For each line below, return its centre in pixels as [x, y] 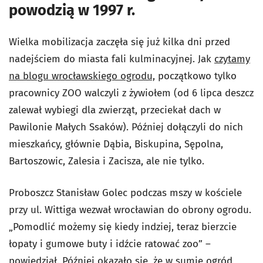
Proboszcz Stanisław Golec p [73, 193]
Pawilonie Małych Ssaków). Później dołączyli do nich [126, 127]
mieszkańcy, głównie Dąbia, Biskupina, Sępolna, [116, 144]
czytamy [232, 59]
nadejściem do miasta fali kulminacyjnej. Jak [112, 59]
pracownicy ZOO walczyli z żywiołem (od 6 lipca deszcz [131, 93]
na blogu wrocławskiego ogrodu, [82, 76]
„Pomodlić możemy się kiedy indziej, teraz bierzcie [123, 227]
